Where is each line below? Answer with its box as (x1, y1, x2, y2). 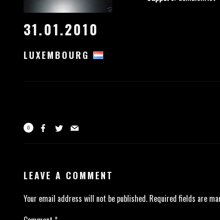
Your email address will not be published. (23, 192, 147, 204)
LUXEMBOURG (23, 48, 93, 61)
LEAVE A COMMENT (23, 168, 113, 182)
